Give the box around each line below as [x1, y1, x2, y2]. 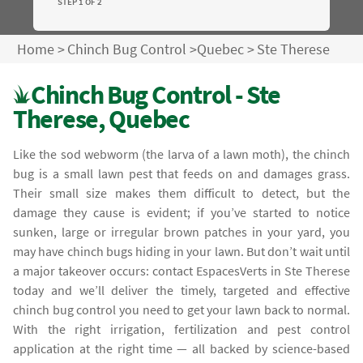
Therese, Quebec [13, 101, 190, 135]
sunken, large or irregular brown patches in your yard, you [13, 223, 350, 240]
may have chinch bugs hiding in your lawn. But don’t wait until [13, 242, 350, 259]
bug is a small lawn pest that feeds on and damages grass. [13, 164, 350, 181]
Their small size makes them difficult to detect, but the [13, 184, 350, 201]
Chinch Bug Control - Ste [31, 77, 280, 111]
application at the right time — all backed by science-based [13, 340, 350, 357]
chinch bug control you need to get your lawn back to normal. [13, 301, 350, 318]
